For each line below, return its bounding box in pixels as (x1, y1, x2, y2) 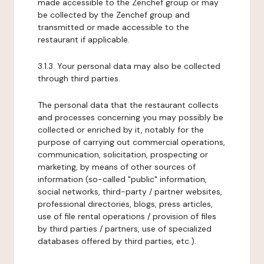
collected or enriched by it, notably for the (38, 124, 204, 135)
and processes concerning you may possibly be (38, 112, 223, 123)
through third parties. (38, 73, 120, 84)
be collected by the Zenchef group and (38, 9, 190, 20)
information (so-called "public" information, (38, 174, 207, 184)
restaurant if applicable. (38, 34, 130, 45)
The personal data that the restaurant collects (38, 100, 219, 110)
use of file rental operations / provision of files (38, 211, 216, 222)
